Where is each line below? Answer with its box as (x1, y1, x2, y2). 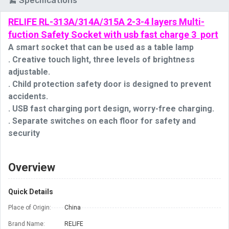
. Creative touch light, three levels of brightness (8, 55, 195, 65)
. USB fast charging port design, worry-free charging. (8, 104, 214, 114)
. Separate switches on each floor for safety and (8, 116, 196, 126)
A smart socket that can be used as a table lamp (8, 42, 194, 53)
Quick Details (8, 188, 53, 196)
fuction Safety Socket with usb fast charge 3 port (8, 29, 218, 40)
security (8, 128, 40, 139)
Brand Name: (8, 220, 45, 228)
